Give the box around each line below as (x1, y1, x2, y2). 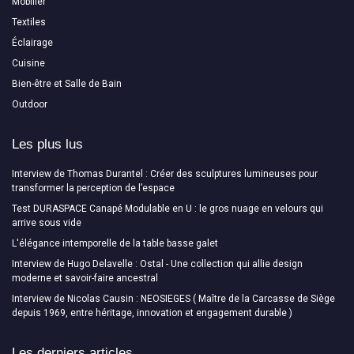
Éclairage (12, 36, 53, 48)
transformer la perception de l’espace (12, 182, 175, 194)
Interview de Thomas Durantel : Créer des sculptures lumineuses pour (12, 168, 318, 179)
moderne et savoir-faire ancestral (12, 272, 158, 284)
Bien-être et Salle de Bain (12, 77, 122, 89)
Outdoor (12, 98, 47, 110)
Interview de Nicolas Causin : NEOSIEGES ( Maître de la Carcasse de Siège (12, 292, 335, 304)
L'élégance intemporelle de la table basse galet (12, 237, 218, 249)
